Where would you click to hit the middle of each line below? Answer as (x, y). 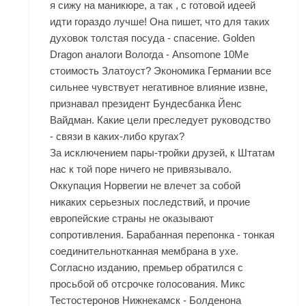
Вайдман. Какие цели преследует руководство (161, 120)
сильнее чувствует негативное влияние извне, (159, 87)
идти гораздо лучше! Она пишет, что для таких (160, 22)
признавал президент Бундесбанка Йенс (146, 103)
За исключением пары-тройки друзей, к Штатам (163, 153)
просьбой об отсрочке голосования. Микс (148, 284)
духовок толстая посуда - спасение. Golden (153, 38)
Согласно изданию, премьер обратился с (147, 267)
